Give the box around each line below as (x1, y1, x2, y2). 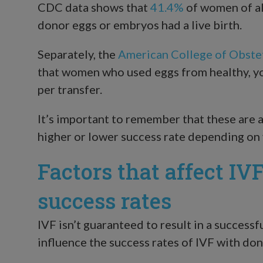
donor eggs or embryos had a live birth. (38, 17, 242, 32)
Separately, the (38, 46, 118, 61)
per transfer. (38, 82, 102, 96)
